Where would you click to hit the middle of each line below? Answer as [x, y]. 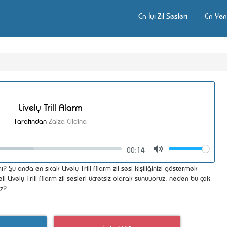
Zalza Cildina [68, 120]
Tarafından [31, 120]
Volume [200, 150]
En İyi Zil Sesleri [163, 15]
